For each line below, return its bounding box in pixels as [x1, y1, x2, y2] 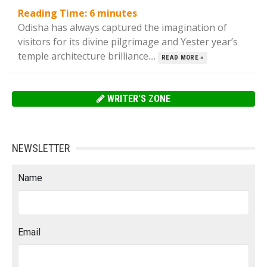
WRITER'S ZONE [105, 92, 170, 104]
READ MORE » [162, 54, 204, 61]
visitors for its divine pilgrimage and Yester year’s [18, 35, 238, 48]
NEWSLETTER [12, 141, 70, 154]
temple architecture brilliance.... [18, 49, 158, 63]
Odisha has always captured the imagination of [18, 21, 227, 34]
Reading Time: [18, 7, 89, 20]
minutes [97, 7, 137, 20]
